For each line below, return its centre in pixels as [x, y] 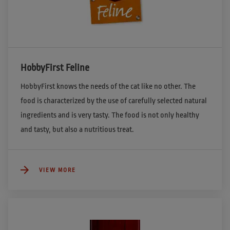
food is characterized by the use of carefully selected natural [114, 101]
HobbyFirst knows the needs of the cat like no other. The [108, 87]
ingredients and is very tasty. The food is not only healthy [110, 116]
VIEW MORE [57, 170]
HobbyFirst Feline [55, 68]
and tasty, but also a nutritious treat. [77, 130]
